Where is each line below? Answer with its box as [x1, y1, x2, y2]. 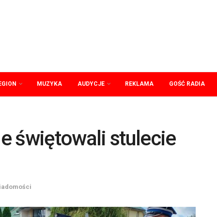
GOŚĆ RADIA [169, 80, 205, 87]
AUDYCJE [77, 80, 105, 87]
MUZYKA [37, 80, 62, 87]
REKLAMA [125, 80, 154, 87]
